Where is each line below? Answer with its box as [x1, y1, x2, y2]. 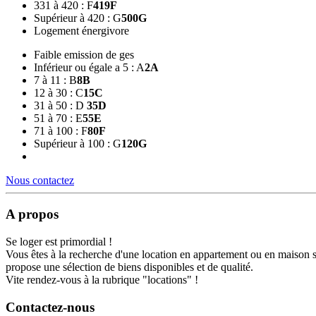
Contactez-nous [6, 299, 95, 315]
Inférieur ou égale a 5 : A [34, 61, 145, 73]
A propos [6, 207, 59, 222]
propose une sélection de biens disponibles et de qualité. [6, 261, 253, 274]
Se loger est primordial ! [6, 236, 112, 248]
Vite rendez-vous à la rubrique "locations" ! [6, 274, 198, 286]
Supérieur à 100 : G [34, 137, 121, 150]
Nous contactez [6, 174, 74, 186]
